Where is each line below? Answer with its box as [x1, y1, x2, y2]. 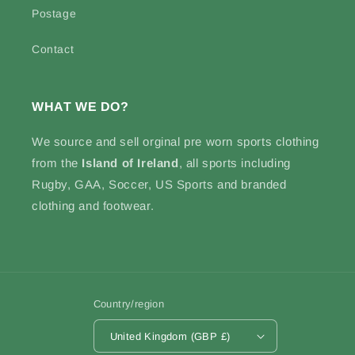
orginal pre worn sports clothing [143, 135, 319, 148]
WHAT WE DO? [32, 100, 129, 113]
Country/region [93, 298, 165, 310]
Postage [32, 7, 77, 20]
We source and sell [32, 135, 139, 148]
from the [32, 156, 82, 170]
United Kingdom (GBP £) [109, 330, 231, 342]
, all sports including [178, 156, 291, 170]
